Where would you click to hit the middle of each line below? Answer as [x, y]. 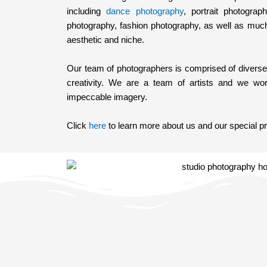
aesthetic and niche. [105, 40]
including [87, 11]
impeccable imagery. [108, 97]
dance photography [145, 11]
